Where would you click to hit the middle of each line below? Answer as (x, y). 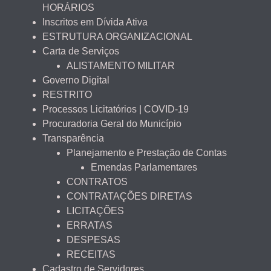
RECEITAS (91, 255)
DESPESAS (93, 240)
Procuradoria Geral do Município (112, 124)
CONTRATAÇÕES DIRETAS (129, 197)
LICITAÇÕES (95, 211)
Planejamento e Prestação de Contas (147, 153)
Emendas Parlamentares (144, 168)
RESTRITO (67, 95)
